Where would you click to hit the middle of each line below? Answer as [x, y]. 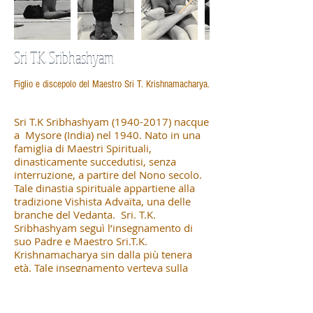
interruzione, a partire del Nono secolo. [108, 174]
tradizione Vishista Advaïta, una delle [102, 201]
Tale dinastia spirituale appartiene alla [104, 188]
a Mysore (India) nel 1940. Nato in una [107, 134]
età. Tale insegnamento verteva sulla [101, 267]
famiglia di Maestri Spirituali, [83, 148]
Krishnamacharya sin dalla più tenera [103, 254]
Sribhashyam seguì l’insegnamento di [103, 227]
